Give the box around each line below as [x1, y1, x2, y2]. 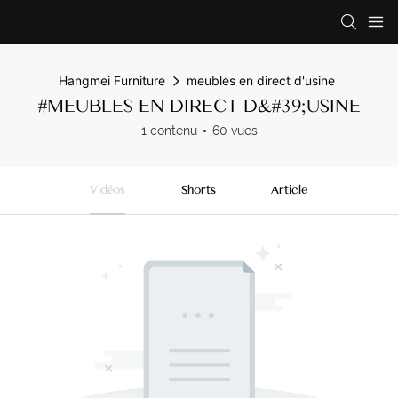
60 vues [211, 123, 258, 138]
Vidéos [89, 183, 125, 197]
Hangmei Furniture [59, 73, 165, 88]
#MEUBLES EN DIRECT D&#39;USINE [37, 94, 361, 117]
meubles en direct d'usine [187, 73, 335, 88]
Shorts [180, 183, 216, 197]
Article [271, 183, 309, 197]
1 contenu [140, 123, 197, 138]
